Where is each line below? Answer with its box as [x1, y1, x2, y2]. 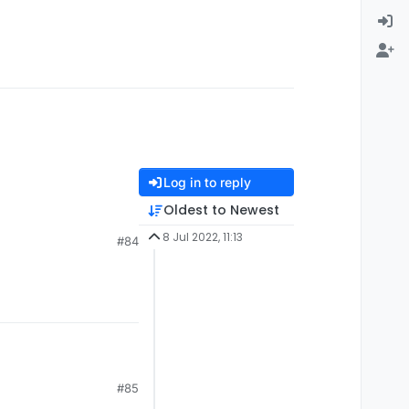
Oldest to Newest [163, 201, 279, 220]
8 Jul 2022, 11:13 [162, 229, 243, 246]
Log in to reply [163, 174, 251, 191]
